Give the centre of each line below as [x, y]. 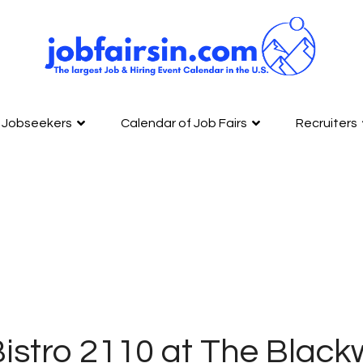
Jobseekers [37, 123]
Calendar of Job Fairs [184, 123]
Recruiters [327, 123]
